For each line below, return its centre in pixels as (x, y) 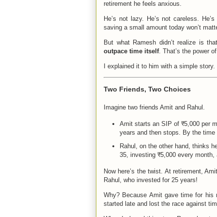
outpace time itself (131, 51)
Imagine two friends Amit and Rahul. (154, 107)
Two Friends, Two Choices (147, 89)
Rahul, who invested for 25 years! (151, 180)
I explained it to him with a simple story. (159, 66)
